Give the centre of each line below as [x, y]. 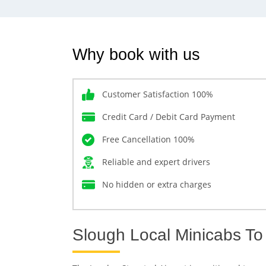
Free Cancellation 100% [148, 139]
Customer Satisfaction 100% [158, 94]
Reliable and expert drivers [156, 161]
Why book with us [136, 54]
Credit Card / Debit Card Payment [169, 116]
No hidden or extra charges [157, 184]
